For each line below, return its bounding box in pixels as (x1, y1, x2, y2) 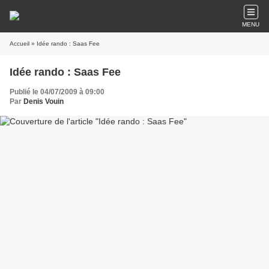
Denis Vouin (23, 97, 64, 106)
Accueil (10, 40, 29, 47)
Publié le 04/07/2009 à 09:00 (10, 88, 104, 96)
